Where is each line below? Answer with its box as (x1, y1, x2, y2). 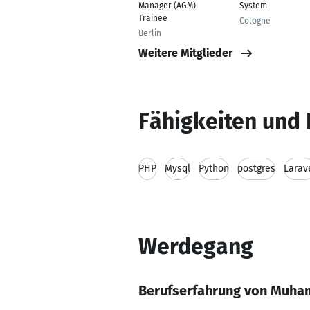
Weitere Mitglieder (138, 46, 232, 60)
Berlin (138, 28, 161, 38)
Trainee (138, 13, 167, 23)
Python (199, 163, 229, 174)
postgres (237, 163, 275, 174)
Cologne (239, 16, 271, 26)
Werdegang (138, 233, 253, 259)
